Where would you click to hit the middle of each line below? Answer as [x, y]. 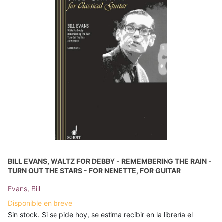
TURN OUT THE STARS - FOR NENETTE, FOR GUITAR [94, 170]
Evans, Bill [24, 188]
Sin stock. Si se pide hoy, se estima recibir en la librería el [100, 214]
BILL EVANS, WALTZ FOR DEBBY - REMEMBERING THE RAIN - [110, 161]
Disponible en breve [40, 203]
